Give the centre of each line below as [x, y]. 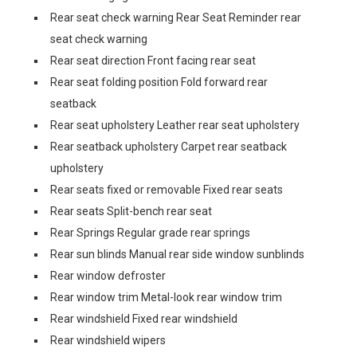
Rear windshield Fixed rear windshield [144, 319]
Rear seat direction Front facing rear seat [153, 61]
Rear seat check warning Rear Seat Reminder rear [176, 18]
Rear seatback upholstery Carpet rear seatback [169, 147]
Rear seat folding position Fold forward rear [159, 82]
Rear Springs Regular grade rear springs [150, 233]
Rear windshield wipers [108, 340]
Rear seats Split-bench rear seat [131, 211]
